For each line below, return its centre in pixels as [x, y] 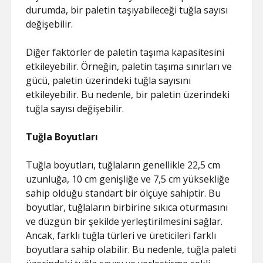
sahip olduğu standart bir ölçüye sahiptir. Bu [124, 193]
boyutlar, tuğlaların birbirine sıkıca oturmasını [127, 207]
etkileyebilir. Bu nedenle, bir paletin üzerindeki [128, 95]
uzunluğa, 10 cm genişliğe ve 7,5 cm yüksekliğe [128, 179]
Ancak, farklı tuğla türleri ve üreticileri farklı [121, 235]
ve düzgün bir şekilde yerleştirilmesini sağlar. [124, 221]
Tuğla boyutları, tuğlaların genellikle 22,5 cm [123, 165]
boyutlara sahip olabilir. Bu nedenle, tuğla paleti [131, 249]
